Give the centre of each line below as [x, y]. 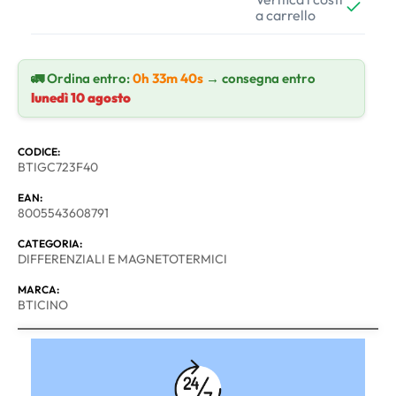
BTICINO [43, 305]
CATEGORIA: [50, 243]
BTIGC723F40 [58, 167]
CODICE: [39, 151]
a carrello [286, 15]
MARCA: [38, 289]
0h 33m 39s [167, 78]
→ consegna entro [258, 78]
